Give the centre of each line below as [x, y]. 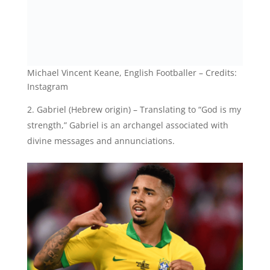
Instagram [47, 87]
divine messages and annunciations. [101, 141]
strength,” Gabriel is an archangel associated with [127, 125]
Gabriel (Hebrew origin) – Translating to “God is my [139, 110]
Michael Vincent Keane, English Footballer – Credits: [132, 73]
